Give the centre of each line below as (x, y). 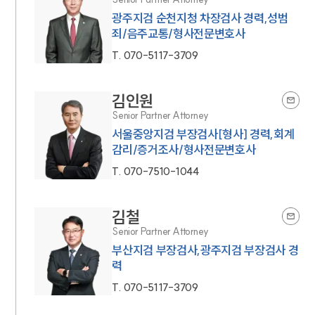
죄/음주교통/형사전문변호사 (179, 33)
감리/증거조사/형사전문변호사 (184, 149)
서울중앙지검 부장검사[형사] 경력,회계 (203, 134)
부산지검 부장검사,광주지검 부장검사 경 (205, 250)
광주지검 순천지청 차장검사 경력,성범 (200, 18)
